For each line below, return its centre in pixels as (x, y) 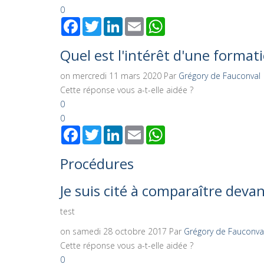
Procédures (97, 163)
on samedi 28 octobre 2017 (115, 231)
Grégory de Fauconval (220, 75)
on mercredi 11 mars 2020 (112, 75)
